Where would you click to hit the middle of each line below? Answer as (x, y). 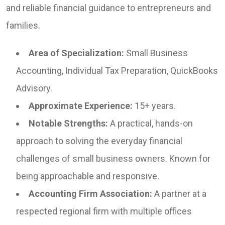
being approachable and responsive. (88, 176)
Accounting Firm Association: (90, 194)
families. (23, 26)
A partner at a (179, 194)
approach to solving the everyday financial (99, 141)
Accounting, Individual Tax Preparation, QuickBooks (117, 71)
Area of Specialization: (76, 53)
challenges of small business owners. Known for (113, 159)
